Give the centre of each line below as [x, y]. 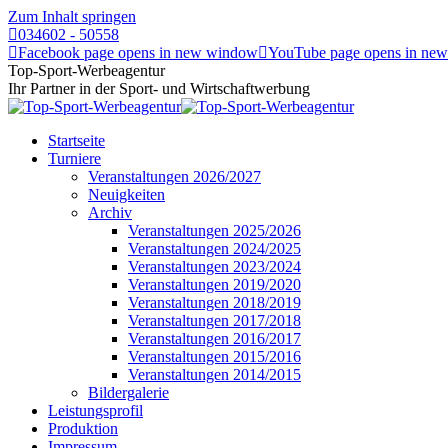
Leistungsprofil [95, 410]
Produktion [83, 428]
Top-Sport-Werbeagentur [86, 70]
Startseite [76, 140]
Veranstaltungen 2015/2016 [214, 356]
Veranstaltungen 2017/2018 [214, 320]
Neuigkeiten [126, 194]
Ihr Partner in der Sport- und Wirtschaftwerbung [159, 88]
